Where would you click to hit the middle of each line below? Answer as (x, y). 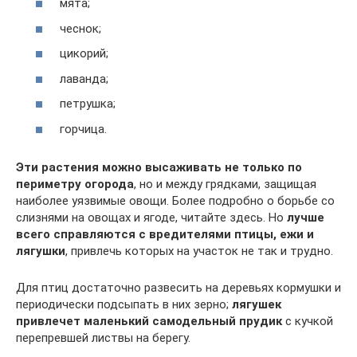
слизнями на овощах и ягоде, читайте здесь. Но (151, 217)
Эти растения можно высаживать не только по (159, 167)
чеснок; (80, 28)
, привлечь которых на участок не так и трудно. (199, 251)
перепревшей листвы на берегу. (103, 337)
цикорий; (84, 53)
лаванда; (84, 78)
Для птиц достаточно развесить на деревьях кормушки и (178, 287)
